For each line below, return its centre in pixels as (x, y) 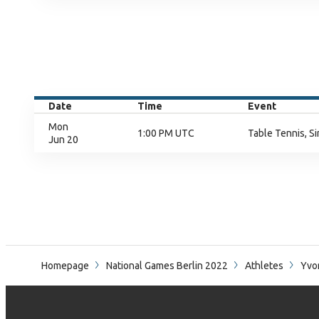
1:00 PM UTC (166, 133)
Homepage (65, 266)
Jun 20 (63, 140)
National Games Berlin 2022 (167, 266)
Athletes (264, 266)
